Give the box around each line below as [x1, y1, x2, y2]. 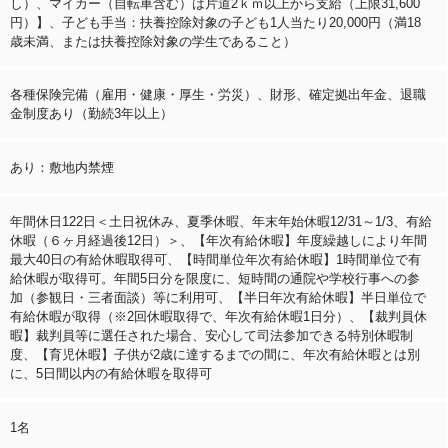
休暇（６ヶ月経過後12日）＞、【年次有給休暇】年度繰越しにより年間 [10, 232, 427, 248]
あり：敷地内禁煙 [10, 159, 114, 175]
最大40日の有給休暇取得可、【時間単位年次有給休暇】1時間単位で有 [10, 251, 421, 267]
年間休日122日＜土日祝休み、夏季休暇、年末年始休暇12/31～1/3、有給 [10, 213, 432, 229]
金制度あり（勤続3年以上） [10, 105, 173, 121]
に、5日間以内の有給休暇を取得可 [10, 365, 212, 381]
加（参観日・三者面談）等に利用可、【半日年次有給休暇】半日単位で [10, 289, 426, 305]
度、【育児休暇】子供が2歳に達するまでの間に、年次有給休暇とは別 [10, 346, 420, 362]
